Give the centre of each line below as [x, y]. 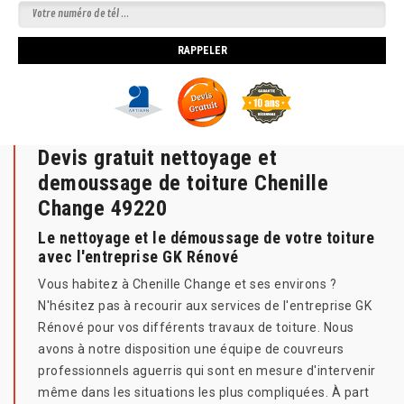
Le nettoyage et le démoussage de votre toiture [206, 238]
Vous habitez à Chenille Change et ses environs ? [187, 285]
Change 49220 [102, 209]
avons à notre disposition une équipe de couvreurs [191, 349]
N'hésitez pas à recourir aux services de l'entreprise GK [205, 306]
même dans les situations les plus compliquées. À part [204, 393]
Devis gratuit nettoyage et [157, 158]
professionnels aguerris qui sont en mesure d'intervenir [207, 371]
